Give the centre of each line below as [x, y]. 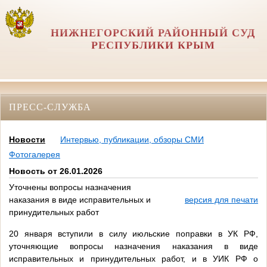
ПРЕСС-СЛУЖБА [50, 107]
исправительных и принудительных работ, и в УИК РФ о [133, 259]
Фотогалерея [35, 155]
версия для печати [221, 200]
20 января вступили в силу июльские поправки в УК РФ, [133, 234]
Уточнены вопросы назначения [70, 187]
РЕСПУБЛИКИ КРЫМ [153, 45]
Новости [27, 140]
